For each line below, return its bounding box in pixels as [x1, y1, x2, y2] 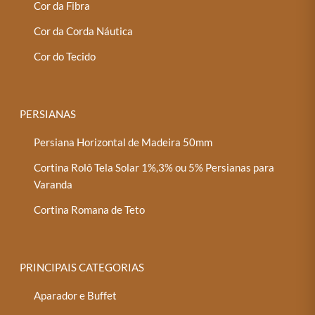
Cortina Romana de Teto [34, 202, 146, 216]
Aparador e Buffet [34, 288, 117, 302]
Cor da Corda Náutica [34, 24, 134, 37]
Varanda [34, 177, 73, 191]
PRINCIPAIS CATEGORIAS [20, 260, 145, 274]
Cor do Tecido [34, 49, 96, 63]
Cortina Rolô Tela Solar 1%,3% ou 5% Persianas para [34, 160, 275, 174]
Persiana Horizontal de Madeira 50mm [34, 135, 213, 148]
